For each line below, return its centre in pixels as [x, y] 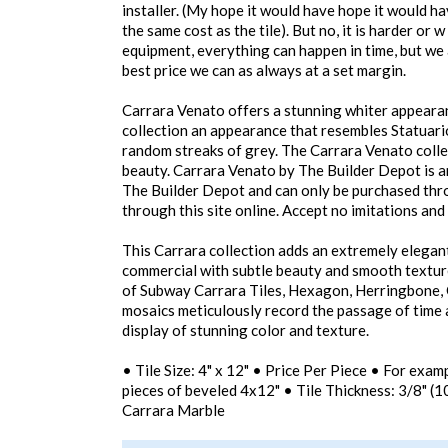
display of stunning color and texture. [245, 330]
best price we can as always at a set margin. [264, 70]
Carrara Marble [173, 410]
